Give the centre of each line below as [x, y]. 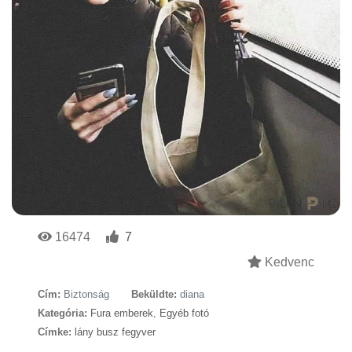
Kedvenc [288, 262]
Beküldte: [154, 294]
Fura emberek [122, 313]
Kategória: [62, 313]
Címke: [55, 332]
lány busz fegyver [115, 332]
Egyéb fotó [184, 313]
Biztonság [86, 294]
